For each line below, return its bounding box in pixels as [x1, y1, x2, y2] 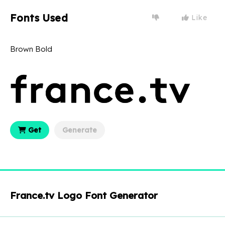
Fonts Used [10, 11, 68, 24]
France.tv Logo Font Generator [10, 189, 158, 201]
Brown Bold [10, 44, 52, 54]
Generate [62, 125, 97, 135]
